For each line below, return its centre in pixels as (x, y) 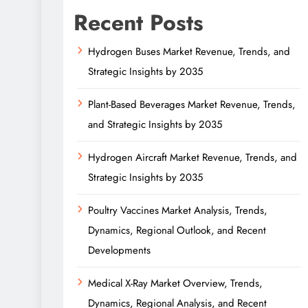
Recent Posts (139, 23)
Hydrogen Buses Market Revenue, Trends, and (189, 52)
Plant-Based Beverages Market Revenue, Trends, (192, 104)
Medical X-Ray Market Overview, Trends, (175, 283)
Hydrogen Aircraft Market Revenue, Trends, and (192, 157)
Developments (119, 250)
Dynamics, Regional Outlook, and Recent (177, 230)
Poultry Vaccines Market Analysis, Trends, (178, 210)
